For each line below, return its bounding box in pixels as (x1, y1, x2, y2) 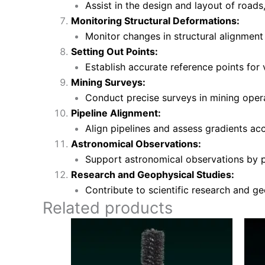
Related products (43, 198, 173, 218)
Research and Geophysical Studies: (71, 168, 234, 180)
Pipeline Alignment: (71, 106, 161, 119)
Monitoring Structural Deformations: (71, 14, 240, 27)
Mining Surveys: (71, 76, 146, 88)
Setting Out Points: (71, 45, 158, 57)
